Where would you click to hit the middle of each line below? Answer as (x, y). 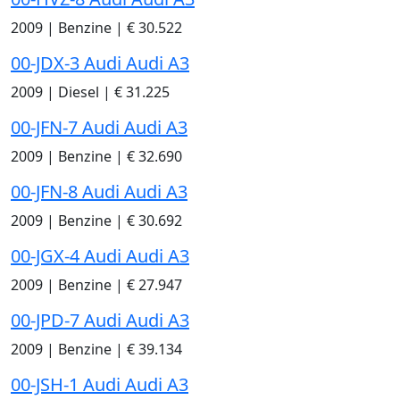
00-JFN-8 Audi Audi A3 (99, 191)
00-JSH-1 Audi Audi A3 (100, 384)
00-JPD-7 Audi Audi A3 (100, 320)
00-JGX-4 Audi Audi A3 (100, 255)
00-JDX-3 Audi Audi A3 (100, 62)
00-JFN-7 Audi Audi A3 (99, 127)
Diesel (79, 92)
